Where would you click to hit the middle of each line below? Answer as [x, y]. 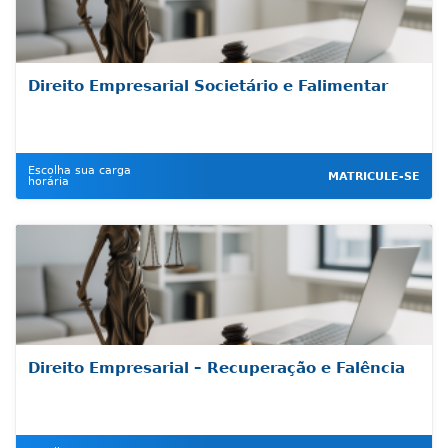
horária [48, 181]
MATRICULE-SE [374, 176]
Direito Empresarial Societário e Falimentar [208, 86]
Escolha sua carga [79, 170]
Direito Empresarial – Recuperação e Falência [216, 368]
